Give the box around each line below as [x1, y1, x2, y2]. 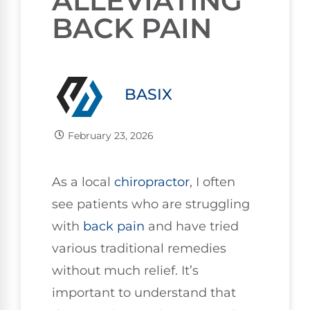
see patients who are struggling [52, 196, 250, 212]
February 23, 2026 [67, 129, 154, 142]
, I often [190, 174, 235, 190]
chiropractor [114, 174, 190, 190]
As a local [52, 174, 114, 190]
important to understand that [52, 284, 236, 300]
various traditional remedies [52, 240, 226, 256]
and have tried [145, 218, 239, 234]
